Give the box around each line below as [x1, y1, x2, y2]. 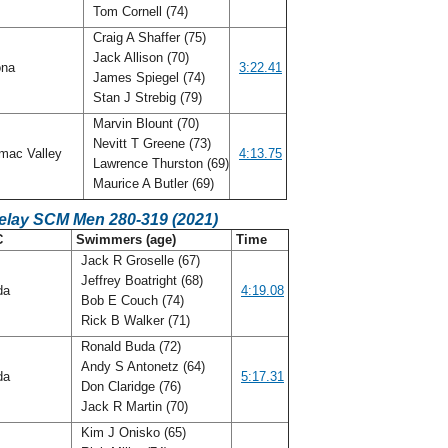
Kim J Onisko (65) [77, 425, 186, 440]
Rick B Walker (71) [77, 313, 194, 328]
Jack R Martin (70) [77, 399, 192, 414]
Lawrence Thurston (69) [89, 156, 229, 171]
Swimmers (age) [72, 232, 180, 247]
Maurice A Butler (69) [89, 176, 218, 191]
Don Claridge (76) [77, 379, 181, 394]
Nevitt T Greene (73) [89, 136, 211, 151]
